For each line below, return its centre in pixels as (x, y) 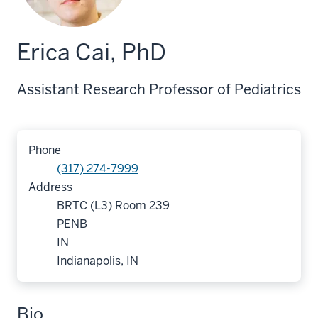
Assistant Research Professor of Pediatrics (159, 89)
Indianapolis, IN (98, 261)
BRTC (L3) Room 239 (113, 205)
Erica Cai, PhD (92, 52)
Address (50, 187)
